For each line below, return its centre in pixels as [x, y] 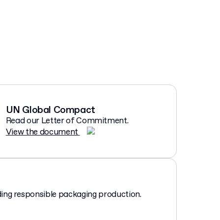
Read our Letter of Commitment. [67, 121]
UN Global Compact [50, 110]
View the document [43, 132]
